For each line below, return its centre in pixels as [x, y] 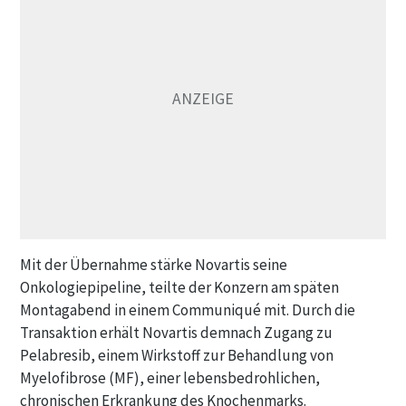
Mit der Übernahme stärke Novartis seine [154, 265]
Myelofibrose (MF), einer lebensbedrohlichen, [170, 378]
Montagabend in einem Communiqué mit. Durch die [188, 310]
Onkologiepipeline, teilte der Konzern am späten [179, 287]
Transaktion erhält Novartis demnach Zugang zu [176, 333]
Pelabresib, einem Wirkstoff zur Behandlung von [177, 355]
